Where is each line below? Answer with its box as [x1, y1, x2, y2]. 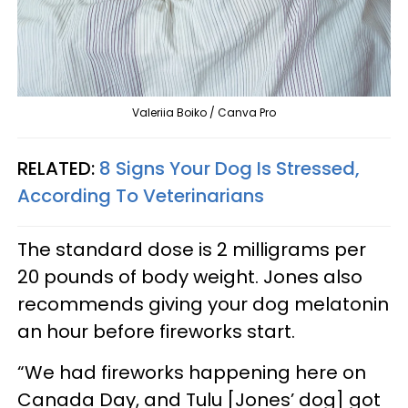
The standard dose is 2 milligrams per [17, 237, 366, 262]
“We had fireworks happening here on [17, 360, 366, 385]
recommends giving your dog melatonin [17, 291, 389, 317]
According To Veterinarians [17, 183, 264, 209]
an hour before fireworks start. [17, 319, 300, 344]
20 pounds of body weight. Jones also [17, 264, 362, 290]
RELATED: [17, 156, 99, 181]
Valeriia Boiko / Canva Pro [132, 105, 276, 120]
